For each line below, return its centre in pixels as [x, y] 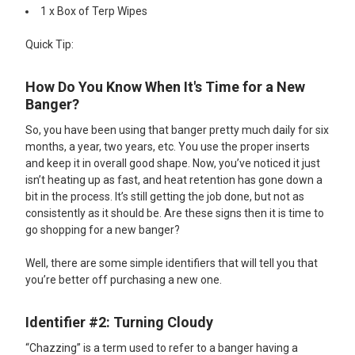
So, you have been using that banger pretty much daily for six [177, 130]
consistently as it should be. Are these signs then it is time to [175, 213]
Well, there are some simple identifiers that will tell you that [172, 263]
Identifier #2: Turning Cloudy [119, 322]
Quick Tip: [51, 44]
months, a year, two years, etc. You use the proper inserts [168, 146]
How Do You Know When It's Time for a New [165, 86]
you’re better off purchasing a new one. [124, 279]
